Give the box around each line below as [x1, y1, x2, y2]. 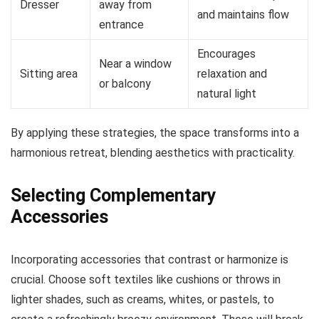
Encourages [197, 47, 256, 61]
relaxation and [197, 67, 267, 81]
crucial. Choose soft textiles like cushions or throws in [11, 273, 281, 287]
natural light [197, 87, 256, 101]
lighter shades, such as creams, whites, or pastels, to [11, 293, 274, 307]
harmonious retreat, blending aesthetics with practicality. [11, 146, 295, 160]
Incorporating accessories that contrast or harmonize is [11, 253, 288, 267]
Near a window [99, 57, 172, 71]
